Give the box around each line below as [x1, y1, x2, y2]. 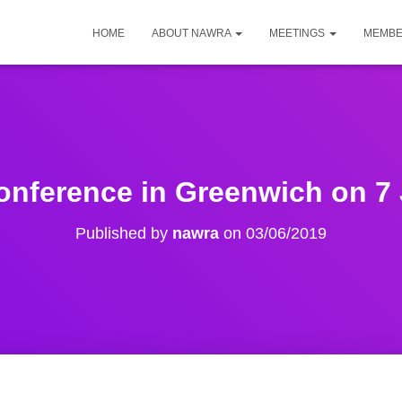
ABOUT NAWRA [152, 27, 233, 39]
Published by [75, 224, 172, 242]
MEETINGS [269, 27, 328, 39]
